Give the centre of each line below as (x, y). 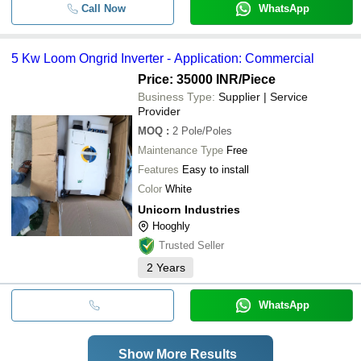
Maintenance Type (180, 150)
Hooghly (171, 226)
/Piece (257, 79)
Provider (159, 111)
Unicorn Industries (189, 209)
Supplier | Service (263, 96)
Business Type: (176, 96)
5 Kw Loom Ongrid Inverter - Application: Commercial (163, 58)
